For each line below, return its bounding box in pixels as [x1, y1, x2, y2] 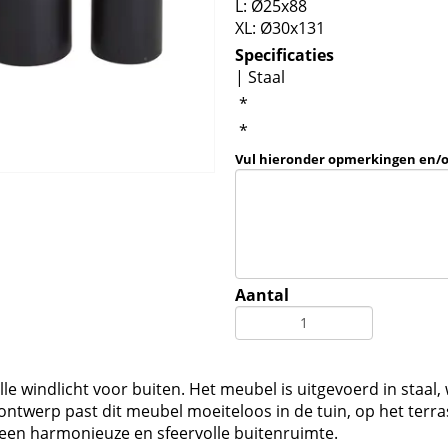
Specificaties [235, 44, 335, 66]
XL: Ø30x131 [235, 17, 326, 39]
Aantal [235, 284, 290, 306]
